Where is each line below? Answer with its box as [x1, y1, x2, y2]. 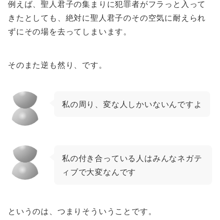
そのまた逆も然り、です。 [8, 60, 107, 70]
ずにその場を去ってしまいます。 [8, 27, 132, 37]
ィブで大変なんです [62, 167, 137, 177]
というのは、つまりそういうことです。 [8, 206, 157, 217]
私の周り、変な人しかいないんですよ [62, 99, 202, 110]
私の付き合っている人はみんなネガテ [62, 153, 202, 164]
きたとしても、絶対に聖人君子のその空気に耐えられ [8, 13, 206, 23]
